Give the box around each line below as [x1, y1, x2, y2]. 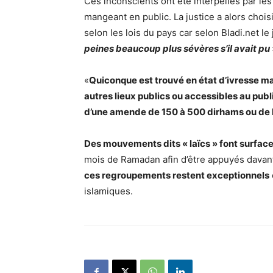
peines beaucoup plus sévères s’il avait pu [84, 43, 270, 55]
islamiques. [84, 185, 133, 197]
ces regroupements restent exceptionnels [84, 169, 269, 182]
